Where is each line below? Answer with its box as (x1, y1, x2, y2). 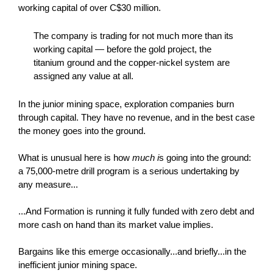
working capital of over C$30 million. (18, 2, 161, 13)
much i (132, 152, 159, 163)
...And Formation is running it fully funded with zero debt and (18, 206, 254, 216)
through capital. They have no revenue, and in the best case (18, 112, 255, 122)
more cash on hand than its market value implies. (18, 219, 213, 230)
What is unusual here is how (18, 152, 132, 163)
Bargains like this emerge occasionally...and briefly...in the (18, 246, 246, 257)
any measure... (18, 179, 78, 190)
